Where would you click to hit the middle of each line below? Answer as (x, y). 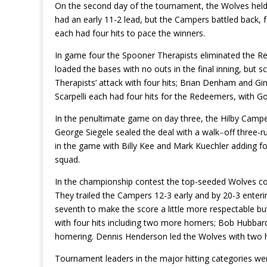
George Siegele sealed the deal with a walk (137, 132)
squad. (67, 160)
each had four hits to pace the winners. (130, 33)
